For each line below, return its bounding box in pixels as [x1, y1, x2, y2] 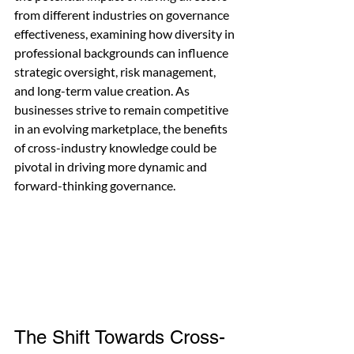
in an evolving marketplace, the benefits [14, 121, 230, 136]
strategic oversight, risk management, [14, 64, 218, 79]
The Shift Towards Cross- [14, 326, 225, 348]
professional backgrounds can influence [14, 45, 231, 60]
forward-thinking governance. [14, 178, 175, 193]
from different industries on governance [14, 7, 232, 22]
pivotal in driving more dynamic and [14, 159, 209, 174]
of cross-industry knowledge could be [14, 140, 219, 155]
